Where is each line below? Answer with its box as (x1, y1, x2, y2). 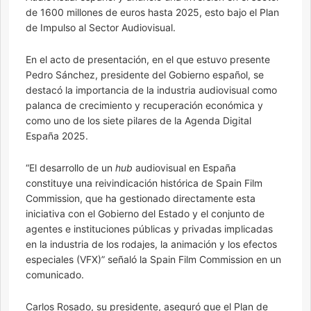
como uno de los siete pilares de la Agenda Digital (26, 115, 251, 127)
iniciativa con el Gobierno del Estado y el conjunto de (26, 208, 264, 220)
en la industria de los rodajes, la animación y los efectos (26, 238, 277, 251)
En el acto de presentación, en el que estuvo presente (26, 53, 270, 66)
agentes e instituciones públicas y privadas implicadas (26, 223, 273, 235)
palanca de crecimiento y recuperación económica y (26, 99, 263, 112)
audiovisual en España (133, 162, 236, 174)
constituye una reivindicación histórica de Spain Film (26, 177, 262, 190)
